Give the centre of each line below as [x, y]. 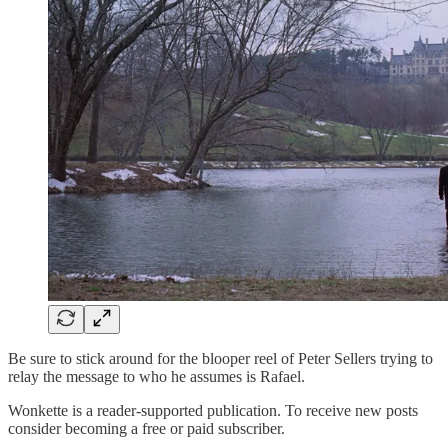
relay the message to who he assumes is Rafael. [156, 376]
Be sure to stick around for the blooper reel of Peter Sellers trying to [220, 358]
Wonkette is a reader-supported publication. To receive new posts [213, 410]
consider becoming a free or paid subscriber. [146, 428]
